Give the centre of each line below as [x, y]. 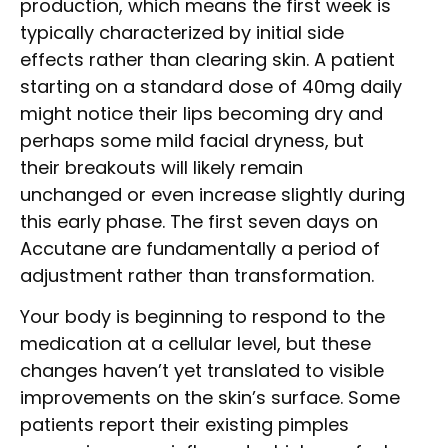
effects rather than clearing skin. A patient [207, 59]
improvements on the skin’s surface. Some [210, 398]
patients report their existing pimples [184, 425]
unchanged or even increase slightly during [212, 194]
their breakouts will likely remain [161, 167]
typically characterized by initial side [182, 32]
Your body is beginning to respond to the [202, 317]
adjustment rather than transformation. [197, 275]
